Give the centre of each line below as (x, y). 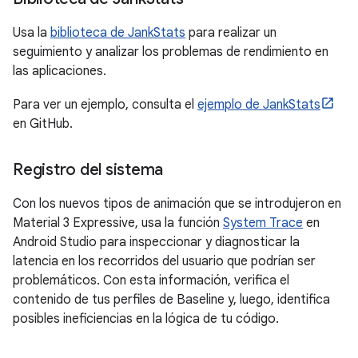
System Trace (263, 223)
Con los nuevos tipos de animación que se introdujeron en (177, 204)
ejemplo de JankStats (259, 105)
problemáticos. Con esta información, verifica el (151, 280)
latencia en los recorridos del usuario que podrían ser (164, 261)
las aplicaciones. (60, 71)
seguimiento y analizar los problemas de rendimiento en (171, 52)
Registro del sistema (88, 170)
